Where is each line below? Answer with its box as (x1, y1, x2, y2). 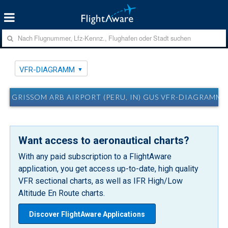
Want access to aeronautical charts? (18, 134, 190, 147)
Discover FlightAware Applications (29, 210, 146, 218)
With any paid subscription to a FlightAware (18, 151, 172, 161)
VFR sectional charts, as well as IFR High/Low (18, 176, 183, 186)
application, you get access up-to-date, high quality (18, 163, 199, 174)
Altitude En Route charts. (18, 188, 105, 198)
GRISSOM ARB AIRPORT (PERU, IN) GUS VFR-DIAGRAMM (12, 92, 223, 101)
